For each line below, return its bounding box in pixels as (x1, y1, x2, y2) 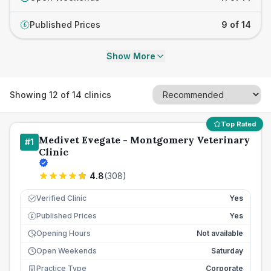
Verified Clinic (36, 194, 87, 203)
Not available (197, 229, 243, 238)
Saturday (211, 246, 243, 255)
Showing (10, 89, 49, 100)
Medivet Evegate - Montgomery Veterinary (39, 134, 250, 146)
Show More (106, 51, 155, 61)
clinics (82, 89, 111, 100)
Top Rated (221, 120, 256, 128)
